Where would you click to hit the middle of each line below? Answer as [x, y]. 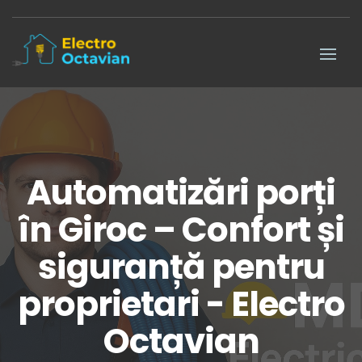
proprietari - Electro [181, 304]
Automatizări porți [181, 192]
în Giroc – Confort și [181, 229]
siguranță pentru [181, 267]
